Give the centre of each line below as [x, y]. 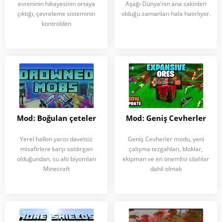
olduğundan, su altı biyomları [56, 159]
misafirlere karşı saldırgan [56, 149]
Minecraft [56, 169]
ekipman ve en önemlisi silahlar [166, 159]
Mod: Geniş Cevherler [166, 118]
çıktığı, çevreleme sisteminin [56, 14]
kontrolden [56, 24]
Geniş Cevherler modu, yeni [166, 139]
